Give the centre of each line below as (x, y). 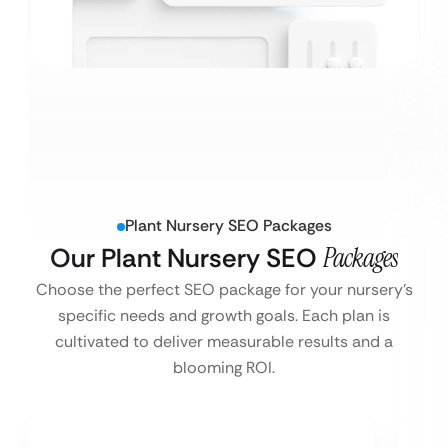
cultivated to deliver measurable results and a (224, 342)
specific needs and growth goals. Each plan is (224, 316)
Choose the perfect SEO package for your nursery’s (224, 290)
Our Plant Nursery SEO (186, 258)
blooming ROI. (224, 368)
